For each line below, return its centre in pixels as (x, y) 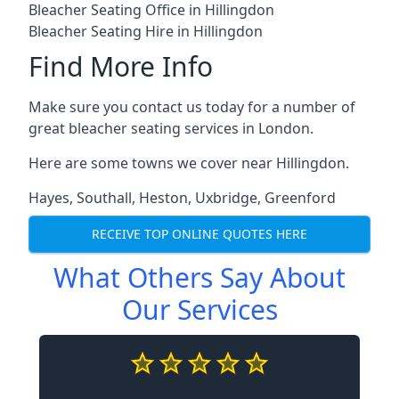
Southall (104, 197)
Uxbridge (226, 197)
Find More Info (121, 66)
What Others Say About (199, 277)
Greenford (300, 197)
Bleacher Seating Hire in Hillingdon (146, 31)
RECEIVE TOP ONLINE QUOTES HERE (199, 234)
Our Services (199, 309)
